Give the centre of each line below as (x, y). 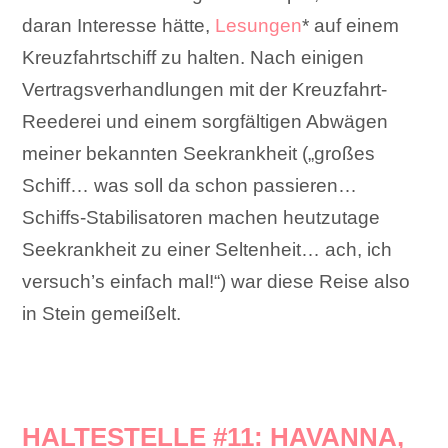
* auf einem (351, 26)
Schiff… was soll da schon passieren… (190, 186)
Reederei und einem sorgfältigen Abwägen (205, 122)
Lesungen (259, 26)
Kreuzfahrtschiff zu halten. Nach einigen (193, 58)
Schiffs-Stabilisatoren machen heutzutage (201, 218)
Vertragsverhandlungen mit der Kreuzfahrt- (205, 90)
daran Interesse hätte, (119, 26)
